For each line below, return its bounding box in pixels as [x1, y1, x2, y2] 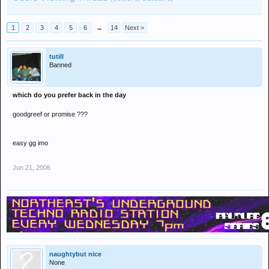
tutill [49, 53, 64, 60]
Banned [49, 61, 71, 68]
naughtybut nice [49, 250, 101, 258]
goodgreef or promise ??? [13, 110, 88, 118]
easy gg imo [13, 139, 48, 147]
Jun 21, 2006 [13, 164, 50, 171]
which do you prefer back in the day [13, 91, 126, 98]
